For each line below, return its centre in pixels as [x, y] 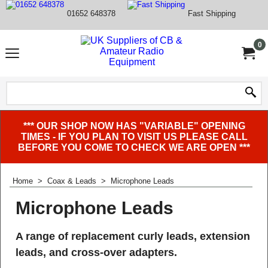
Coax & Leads [72, 181]
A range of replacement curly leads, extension [133, 236]
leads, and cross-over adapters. [96, 252]
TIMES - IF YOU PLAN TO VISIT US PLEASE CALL [134, 137]
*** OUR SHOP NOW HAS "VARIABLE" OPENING [134, 126]
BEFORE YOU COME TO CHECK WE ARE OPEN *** [134, 147]
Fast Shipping [212, 13]
